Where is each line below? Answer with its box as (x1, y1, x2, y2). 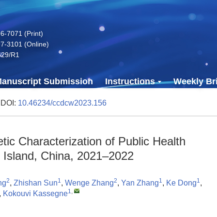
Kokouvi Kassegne (3, 189, 68, 198)
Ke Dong (166, 179, 197, 187)
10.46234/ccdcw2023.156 (18, 99, 107, 107)
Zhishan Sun (14, 179, 58, 187)
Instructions (105, 77, 155, 86)
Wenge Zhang (65, 179, 114, 187)
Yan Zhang (121, 179, 159, 187)
